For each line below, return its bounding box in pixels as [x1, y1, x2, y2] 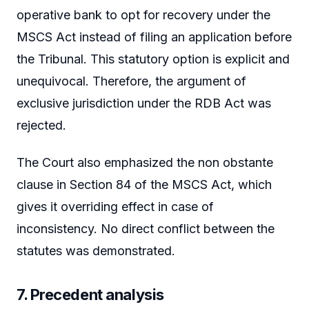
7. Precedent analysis [17, 286, 164, 304]
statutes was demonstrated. [17, 243, 175, 258]
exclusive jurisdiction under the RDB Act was [17, 96, 271, 111]
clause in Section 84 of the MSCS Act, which [17, 177, 272, 192]
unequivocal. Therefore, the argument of [17, 74, 246, 89]
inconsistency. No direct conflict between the [17, 221, 275, 236]
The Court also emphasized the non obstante [17, 154, 273, 170]
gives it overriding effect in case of [17, 199, 214, 214]
